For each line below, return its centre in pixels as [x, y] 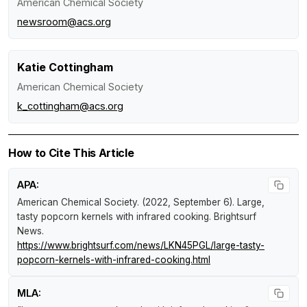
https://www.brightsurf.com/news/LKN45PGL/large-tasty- [141, 246]
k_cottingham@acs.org [70, 106]
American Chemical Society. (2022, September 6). [127, 202]
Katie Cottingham [65, 67]
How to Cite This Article [71, 153]
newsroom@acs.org [64, 22]
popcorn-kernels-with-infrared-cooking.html [114, 260]
